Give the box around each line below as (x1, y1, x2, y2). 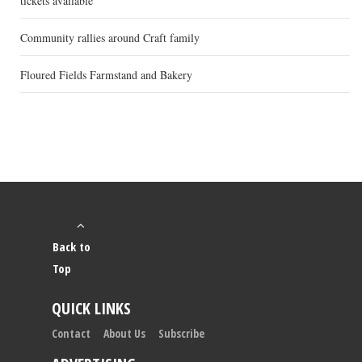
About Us (103, 326, 145, 342)
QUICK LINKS (52, 297, 131, 320)
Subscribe (158, 326, 204, 342)
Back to (53, 238, 90, 255)
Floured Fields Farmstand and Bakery (20, 67, 192, 83)
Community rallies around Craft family (20, 30, 200, 46)
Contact (52, 326, 90, 342)
